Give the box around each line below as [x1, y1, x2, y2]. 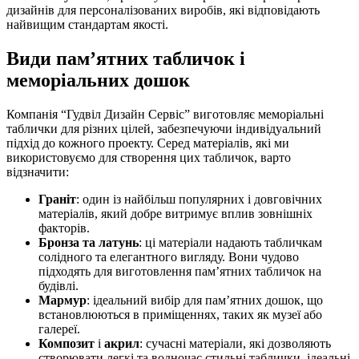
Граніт [38, 192, 76, 207]
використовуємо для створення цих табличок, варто [6, 151, 291, 165]
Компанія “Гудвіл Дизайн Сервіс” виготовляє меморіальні [6, 107, 324, 122]
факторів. [38, 221, 90, 236]
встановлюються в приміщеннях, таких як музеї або [38, 308, 322, 322]
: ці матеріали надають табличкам [139, 236, 322, 250]
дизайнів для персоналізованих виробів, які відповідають [6, 3, 320, 18]
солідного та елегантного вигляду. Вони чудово [38, 250, 299, 264]
